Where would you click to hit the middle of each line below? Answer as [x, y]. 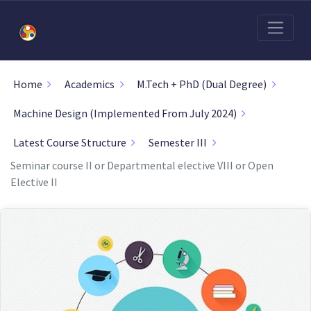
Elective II [34, 182]
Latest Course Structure [69, 143]
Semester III [178, 143]
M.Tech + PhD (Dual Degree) [202, 84]
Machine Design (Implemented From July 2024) [125, 114]
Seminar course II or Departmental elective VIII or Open [142, 165]
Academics [90, 84]
